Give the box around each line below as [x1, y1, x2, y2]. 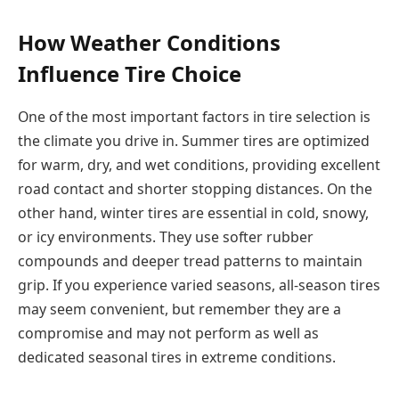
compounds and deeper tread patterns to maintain [18, 250, 362, 271]
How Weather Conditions [18, 28, 281, 58]
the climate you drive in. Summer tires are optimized [18, 130, 370, 151]
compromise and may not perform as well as [18, 322, 319, 343]
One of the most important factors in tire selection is [18, 106, 370, 126]
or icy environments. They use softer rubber [18, 226, 313, 247]
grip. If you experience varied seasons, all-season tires [18, 274, 380, 295]
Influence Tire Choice [18, 59, 241, 89]
